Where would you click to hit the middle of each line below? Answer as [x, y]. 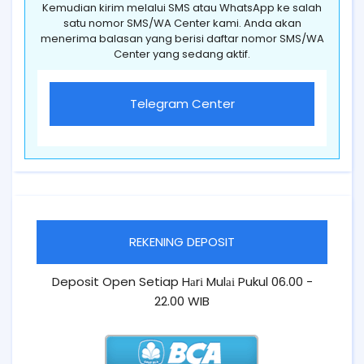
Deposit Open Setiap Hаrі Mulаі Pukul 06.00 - [182, 282]
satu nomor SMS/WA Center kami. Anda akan [182, 24]
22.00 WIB [182, 301]
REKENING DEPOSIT [182, 242]
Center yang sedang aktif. [182, 54]
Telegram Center [182, 104]
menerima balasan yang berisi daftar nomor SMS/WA [182, 39]
